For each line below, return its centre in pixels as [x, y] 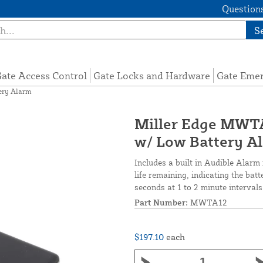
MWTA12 [208, 203]
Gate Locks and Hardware [152, 76]
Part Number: [161, 203]
